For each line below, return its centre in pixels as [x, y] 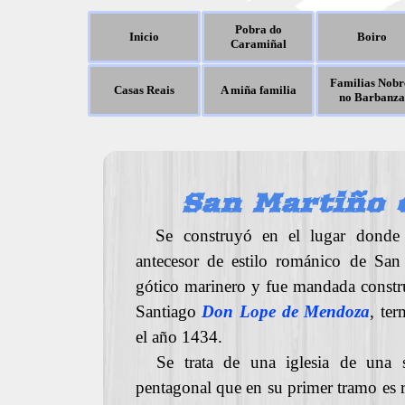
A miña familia [258, 90]
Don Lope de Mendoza [286, 311]
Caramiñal [258, 44]
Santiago [169, 311]
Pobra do [258, 29]
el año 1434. [179, 337]
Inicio [144, 37]
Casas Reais [144, 90]
